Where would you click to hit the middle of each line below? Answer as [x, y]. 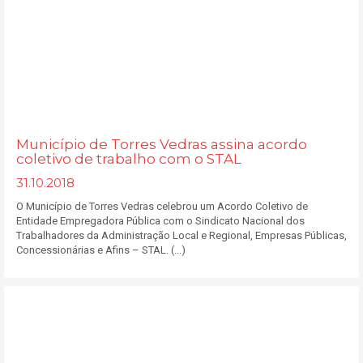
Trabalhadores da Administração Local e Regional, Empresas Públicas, [181, 235]
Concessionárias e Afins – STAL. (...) [101, 250]
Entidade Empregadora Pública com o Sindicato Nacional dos [160, 221]
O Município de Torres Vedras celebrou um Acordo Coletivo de [162, 206]
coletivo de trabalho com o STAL [129, 159]
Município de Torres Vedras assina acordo [162, 144]
